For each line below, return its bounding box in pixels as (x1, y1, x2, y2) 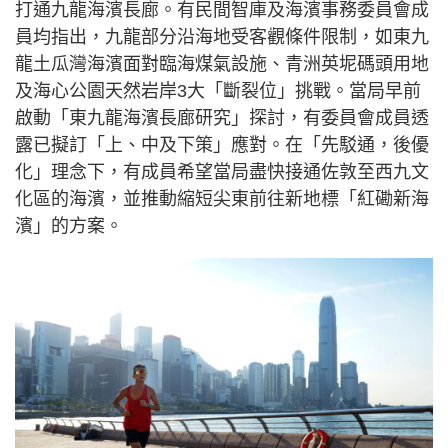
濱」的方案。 (15, 215, 128, 236)
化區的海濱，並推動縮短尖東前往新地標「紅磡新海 (15, 188, 429, 209)
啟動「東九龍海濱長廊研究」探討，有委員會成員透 (15, 107, 429, 128)
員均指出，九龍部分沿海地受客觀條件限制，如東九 (15, 26, 429, 47)
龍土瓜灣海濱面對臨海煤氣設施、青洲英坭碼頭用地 (15, 53, 429, 74)
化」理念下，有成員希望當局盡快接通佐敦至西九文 (15, 161, 429, 182)
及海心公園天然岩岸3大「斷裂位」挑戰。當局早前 (15, 80, 421, 101)
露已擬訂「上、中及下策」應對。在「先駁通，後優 (15, 134, 429, 155)
